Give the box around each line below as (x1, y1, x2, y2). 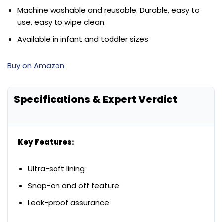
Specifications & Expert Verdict (14, 92, 177, 107)
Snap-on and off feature (28, 180, 119, 191)
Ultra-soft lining (28, 164, 85, 174)
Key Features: (18, 137, 74, 148)
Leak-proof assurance (28, 197, 109, 208)
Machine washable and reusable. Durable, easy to (17, 5, 200, 16)
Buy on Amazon (7, 60, 64, 71)
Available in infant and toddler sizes (17, 34, 148, 45)
